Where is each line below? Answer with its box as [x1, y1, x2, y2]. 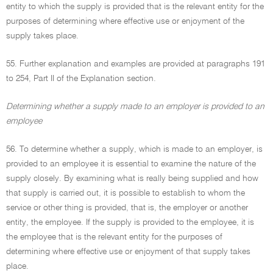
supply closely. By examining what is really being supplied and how [6, 174, 258, 183]
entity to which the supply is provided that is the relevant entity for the [6, 2, 264, 11]
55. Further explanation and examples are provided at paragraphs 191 [6, 60, 265, 68]
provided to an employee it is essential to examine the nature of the [6, 160, 256, 168]
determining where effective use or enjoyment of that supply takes [6, 247, 250, 256]
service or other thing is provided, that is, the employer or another [6, 204, 248, 212]
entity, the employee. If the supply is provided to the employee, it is [6, 218, 254, 227]
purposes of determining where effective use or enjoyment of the [6, 17, 244, 26]
